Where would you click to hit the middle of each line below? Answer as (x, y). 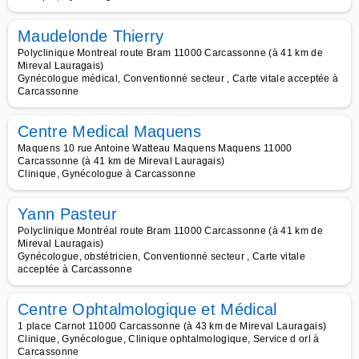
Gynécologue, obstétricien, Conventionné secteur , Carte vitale (161, 256)
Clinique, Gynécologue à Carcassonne (107, 174)
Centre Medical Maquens (110, 131)
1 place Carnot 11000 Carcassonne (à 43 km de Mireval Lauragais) (172, 326)
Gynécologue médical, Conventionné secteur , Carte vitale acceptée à (178, 79)
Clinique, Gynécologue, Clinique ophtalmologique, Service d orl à (169, 339)
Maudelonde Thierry (91, 36)
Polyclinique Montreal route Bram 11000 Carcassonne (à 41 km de (170, 53)
